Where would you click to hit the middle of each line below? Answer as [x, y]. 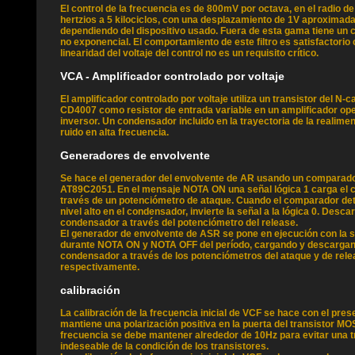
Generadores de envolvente [135, 155]
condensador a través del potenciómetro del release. [179, 223]
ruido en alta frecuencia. [115, 132]
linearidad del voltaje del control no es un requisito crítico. [189, 53]
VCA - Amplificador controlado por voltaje [172, 76]
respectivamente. [100, 267]
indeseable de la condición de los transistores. [164, 346]
